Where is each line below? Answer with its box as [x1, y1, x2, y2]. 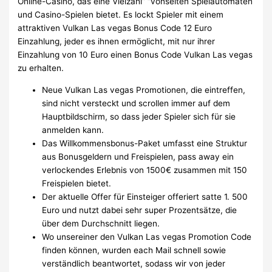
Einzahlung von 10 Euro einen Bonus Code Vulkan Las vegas [18, 50, 253, 60]
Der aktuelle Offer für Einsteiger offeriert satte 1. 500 [42, 192, 248, 202]
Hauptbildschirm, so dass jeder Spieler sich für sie [42, 112, 236, 122]
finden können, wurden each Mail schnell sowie [42, 245, 226, 256]
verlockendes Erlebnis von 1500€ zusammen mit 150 [42, 165, 248, 175]
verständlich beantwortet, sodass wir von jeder [42, 259, 226, 269]
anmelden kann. [42, 125, 104, 135]
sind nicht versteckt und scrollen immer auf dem [42, 98, 231, 109]
